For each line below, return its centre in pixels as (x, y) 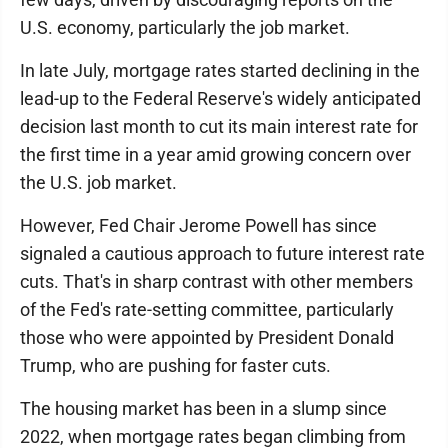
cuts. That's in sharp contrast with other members (216, 281)
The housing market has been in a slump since (203, 408)
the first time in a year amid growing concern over (215, 154)
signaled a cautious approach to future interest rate (222, 253)
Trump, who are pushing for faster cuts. (175, 365)
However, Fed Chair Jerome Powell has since (198, 225)
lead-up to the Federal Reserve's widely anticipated (220, 98)
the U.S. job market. (98, 182)
